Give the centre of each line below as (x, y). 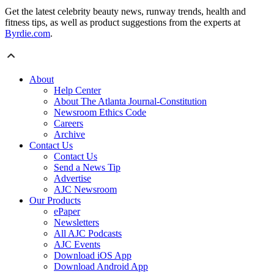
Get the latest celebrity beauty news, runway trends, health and (125, 12)
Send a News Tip (87, 168)
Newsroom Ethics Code (100, 113)
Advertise (72, 179)
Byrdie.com (28, 34)
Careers (68, 124)
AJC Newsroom (85, 190)
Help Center (77, 91)
